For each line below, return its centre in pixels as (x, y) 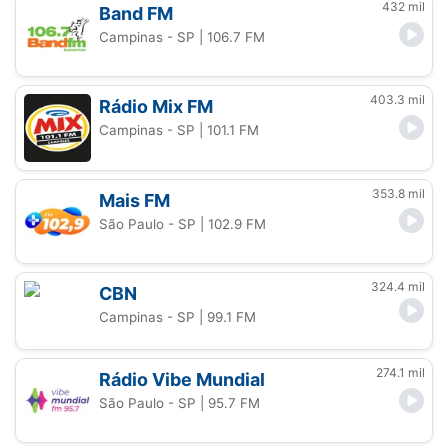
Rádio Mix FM (156, 107)
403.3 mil (397, 100)
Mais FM (135, 200)
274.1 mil (400, 372)
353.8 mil (398, 193)
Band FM (136, 14)
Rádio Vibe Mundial (182, 379)
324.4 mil (398, 286)
